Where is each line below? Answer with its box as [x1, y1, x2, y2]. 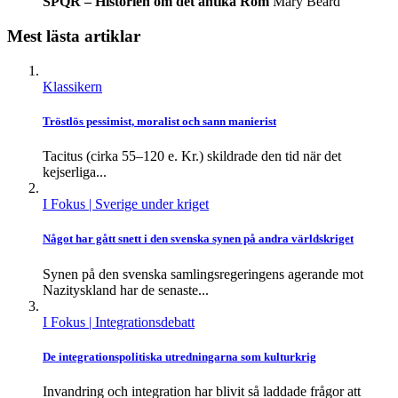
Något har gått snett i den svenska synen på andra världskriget [43, 232, 354, 246]
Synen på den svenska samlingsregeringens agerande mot [43, 266, 363, 282]
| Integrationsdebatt [89, 314, 195, 330]
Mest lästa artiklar [7, 27, 140, 46]
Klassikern [43, 78, 102, 94]
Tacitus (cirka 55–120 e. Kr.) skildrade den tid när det [43, 148, 341, 164]
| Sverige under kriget [89, 196, 209, 212]
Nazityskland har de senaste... [43, 282, 209, 298]
